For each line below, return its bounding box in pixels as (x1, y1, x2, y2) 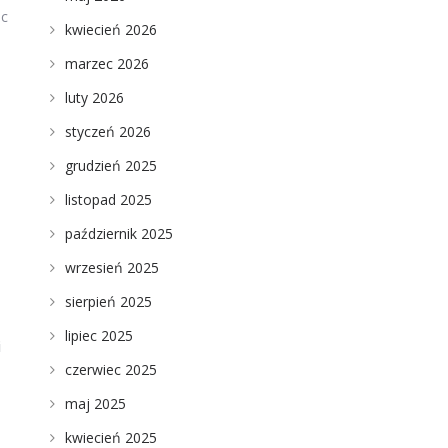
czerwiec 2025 (64, 360, 157, 379)
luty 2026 (64, 88, 124, 107)
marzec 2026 (64, 54, 149, 73)
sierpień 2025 (64, 292, 152, 311)
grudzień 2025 (64, 156, 157, 175)
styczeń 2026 (64, 122, 151, 141)
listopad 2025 (64, 190, 152, 209)
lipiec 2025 (64, 326, 133, 345)
